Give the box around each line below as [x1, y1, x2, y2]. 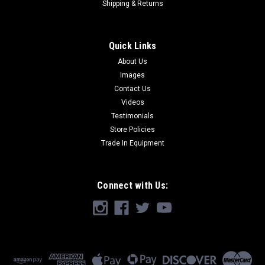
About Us [118, 57, 147, 66]
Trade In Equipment [101, 138, 164, 147]
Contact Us [114, 84, 151, 93]
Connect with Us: [97, 179, 168, 191]
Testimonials [111, 111, 154, 120]
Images [120, 70, 145, 79]
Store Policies [110, 125, 155, 134]
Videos [121, 98, 144, 106]
